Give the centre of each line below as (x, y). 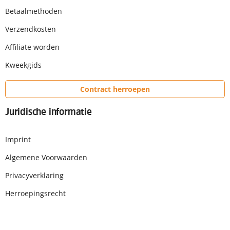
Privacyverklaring (34, 176)
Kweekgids (23, 65)
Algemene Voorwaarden (46, 158)
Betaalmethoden (34, 11)
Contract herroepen (115, 89)
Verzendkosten (31, 29)
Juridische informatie (49, 112)
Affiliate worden (32, 47)
